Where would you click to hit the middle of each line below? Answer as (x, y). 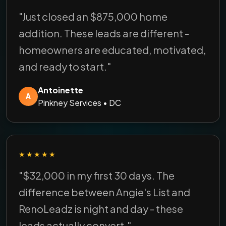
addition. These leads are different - (104, 33)
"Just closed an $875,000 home (93, 16)
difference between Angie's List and (104, 192)
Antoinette (61, 90)
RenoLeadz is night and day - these (101, 208)
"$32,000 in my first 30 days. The (97, 175)
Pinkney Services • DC (79, 102)
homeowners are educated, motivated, (112, 49)
